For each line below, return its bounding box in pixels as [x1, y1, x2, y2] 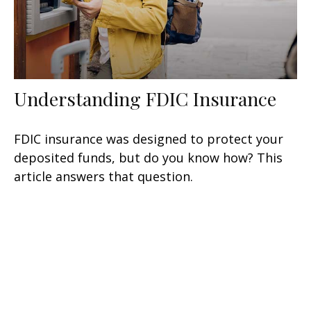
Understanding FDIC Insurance [14, 86, 276, 112]
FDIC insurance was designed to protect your [14, 131, 283, 148]
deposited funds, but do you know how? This [14, 149, 283, 167]
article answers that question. [14, 168, 193, 185]
